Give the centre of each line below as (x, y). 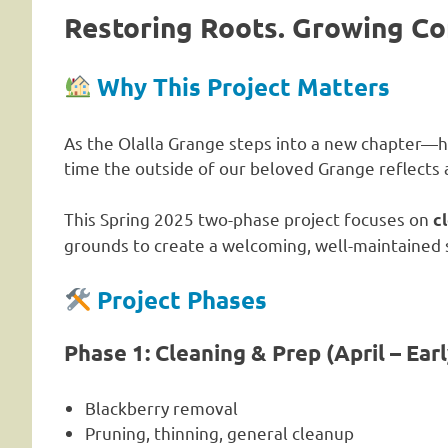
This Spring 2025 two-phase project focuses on (248, 218)
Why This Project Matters (244, 86)
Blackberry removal (162, 407)
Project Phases (182, 300)
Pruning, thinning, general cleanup (220, 432)
